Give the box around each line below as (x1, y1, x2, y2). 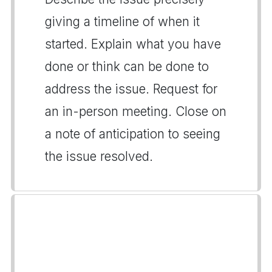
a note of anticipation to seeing (45, 126, 220, 141)
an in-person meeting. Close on (45, 103, 226, 119)
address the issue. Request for (45, 81, 217, 97)
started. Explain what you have (45, 36, 221, 52)
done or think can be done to (45, 58, 209, 74)
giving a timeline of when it (45, 13, 200, 29)
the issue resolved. (45, 148, 153, 164)
